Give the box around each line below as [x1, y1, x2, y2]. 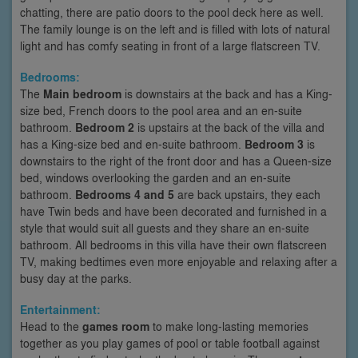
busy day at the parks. [20, 269, 132, 286]
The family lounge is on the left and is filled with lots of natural [20, 20, 330, 37]
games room [82, 317, 149, 335]
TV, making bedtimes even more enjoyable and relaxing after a [20, 253, 337, 269]
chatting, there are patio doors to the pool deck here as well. [20, 3, 324, 20]
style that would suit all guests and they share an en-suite [20, 219, 309, 236]
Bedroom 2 [75, 118, 134, 136]
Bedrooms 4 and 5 [75, 185, 174, 203]
